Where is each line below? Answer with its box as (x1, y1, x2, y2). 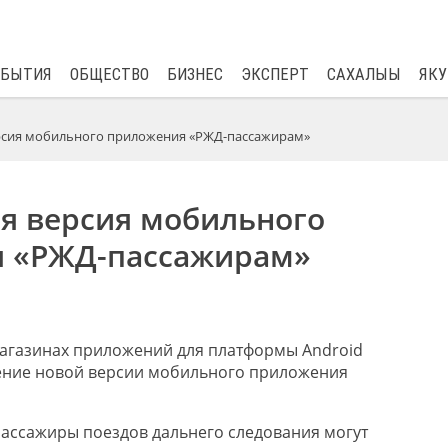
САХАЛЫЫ (326, 65, 401, 84)
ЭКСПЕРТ (240, 65, 309, 84)
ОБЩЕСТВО (69, 65, 149, 84)
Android (301, 339, 363, 361)
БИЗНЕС (166, 65, 223, 84)
